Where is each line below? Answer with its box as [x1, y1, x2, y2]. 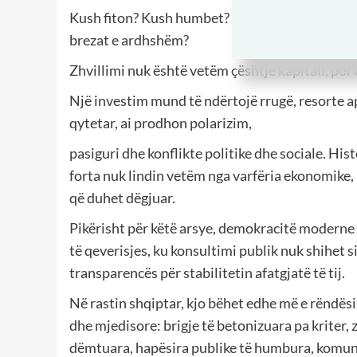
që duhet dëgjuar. [69, 189, 175, 207]
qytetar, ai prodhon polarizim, [69, 114, 252, 132]
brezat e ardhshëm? [69, 31, 189, 49]
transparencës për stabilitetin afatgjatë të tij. [69, 264, 345, 282]
